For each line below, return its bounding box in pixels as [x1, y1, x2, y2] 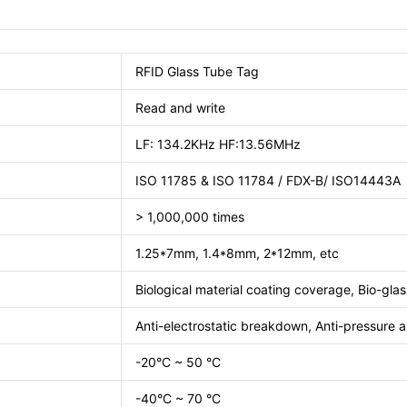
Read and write [135, 99, 225, 115]
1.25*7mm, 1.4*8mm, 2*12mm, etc [135, 244, 339, 261]
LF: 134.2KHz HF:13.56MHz [135, 135, 301, 152]
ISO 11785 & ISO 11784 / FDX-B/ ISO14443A [135, 172, 401, 188]
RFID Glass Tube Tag [135, 63, 259, 79]
